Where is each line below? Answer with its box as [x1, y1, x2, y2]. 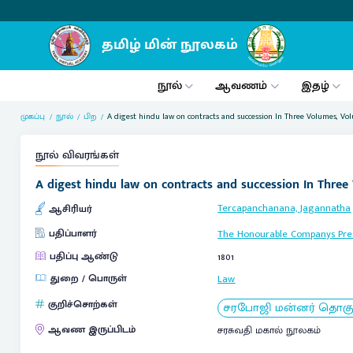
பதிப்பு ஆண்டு [49, 247, 118, 265]
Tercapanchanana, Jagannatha [217, 199, 351, 217]
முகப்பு [20, 109, 46, 124]
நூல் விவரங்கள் [35, 146, 119, 165]
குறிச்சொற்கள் [47, 296, 117, 314]
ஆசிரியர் [48, 200, 92, 217]
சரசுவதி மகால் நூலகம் [217, 322, 321, 339]
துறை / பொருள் [50, 269, 127, 287]
